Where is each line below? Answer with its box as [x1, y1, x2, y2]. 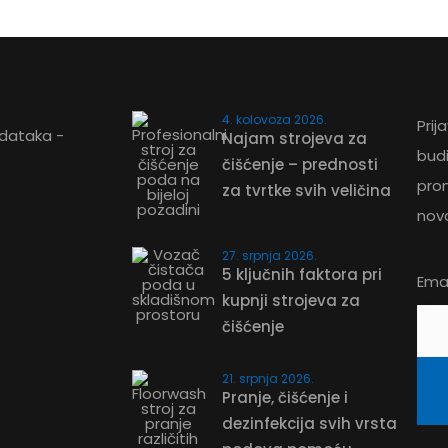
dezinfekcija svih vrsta [222, 413, 397, 434]
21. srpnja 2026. [222, 370, 314, 387]
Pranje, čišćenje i [222, 387, 348, 408]
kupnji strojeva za [222, 290, 360, 311]
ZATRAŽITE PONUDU [146, 146, 302, 169]
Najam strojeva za [222, 128, 367, 149]
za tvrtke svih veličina [222, 180, 391, 201]
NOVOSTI [132, 62, 243, 95]
